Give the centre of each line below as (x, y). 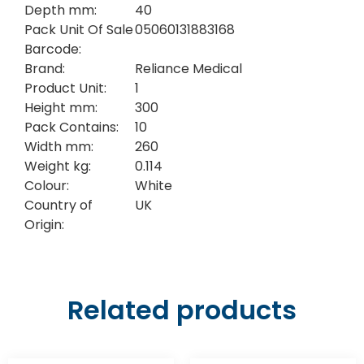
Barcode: (53, 49)
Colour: (47, 185)
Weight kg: (58, 166)
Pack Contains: (71, 127)
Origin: (44, 224)
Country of (58, 205)
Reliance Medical (188, 68)
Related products (182, 310)
